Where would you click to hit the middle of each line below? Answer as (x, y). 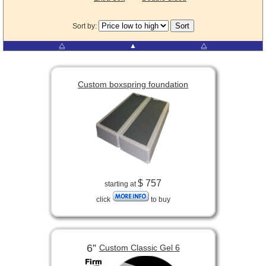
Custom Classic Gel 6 (139, 247)
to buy (159, 200)
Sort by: (85, 26)
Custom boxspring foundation (133, 85)
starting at (121, 184)
